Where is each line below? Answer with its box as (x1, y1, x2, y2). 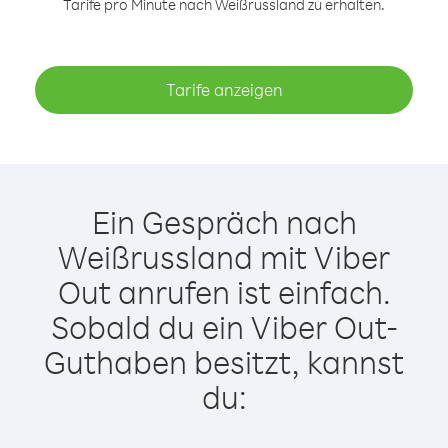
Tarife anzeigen (165, 79, 283, 100)
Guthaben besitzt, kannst (44, 341, 404, 382)
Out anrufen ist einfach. (57, 271, 391, 312)
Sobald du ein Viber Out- (51, 306, 397, 347)
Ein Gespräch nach (91, 201, 357, 242)
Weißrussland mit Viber (58, 236, 390, 277)
